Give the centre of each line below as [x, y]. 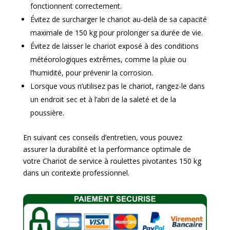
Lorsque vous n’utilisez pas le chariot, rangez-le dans [117, 86]
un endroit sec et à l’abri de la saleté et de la [103, 99]
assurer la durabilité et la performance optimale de [107, 149]
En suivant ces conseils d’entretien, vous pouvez [102, 137]
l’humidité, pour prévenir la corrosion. [91, 72]
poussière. [47, 112]
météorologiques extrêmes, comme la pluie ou [108, 59]
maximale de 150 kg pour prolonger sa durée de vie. [116, 32]
